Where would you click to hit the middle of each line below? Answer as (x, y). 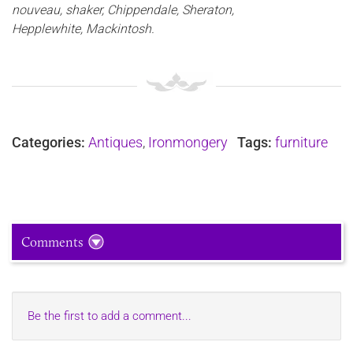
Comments (52, 242)
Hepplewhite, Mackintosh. (83, 29)
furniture (301, 143)
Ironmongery (188, 143)
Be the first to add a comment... (110, 316)
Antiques (115, 143)
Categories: (48, 143)
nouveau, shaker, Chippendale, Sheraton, (123, 10)
